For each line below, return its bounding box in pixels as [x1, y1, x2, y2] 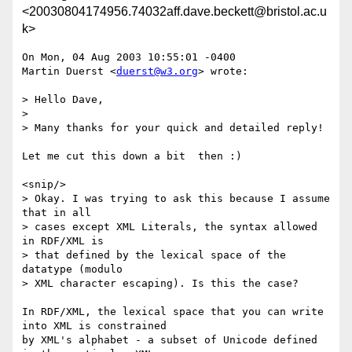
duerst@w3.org [116, 65, 198, 78]
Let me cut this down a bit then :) [22, 150, 242, 163]
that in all [22, 207, 91, 219]
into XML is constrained [22, 320, 167, 332]
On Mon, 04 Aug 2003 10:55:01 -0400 [22, 51, 236, 64]
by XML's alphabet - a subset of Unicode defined [22, 334, 317, 346]
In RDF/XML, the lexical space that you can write [22, 306, 324, 318]
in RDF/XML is [22, 235, 104, 247]
